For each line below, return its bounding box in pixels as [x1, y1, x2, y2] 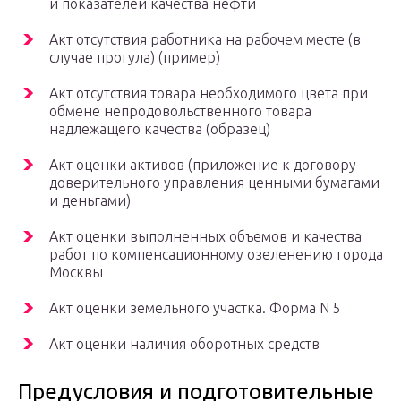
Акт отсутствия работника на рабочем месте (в [49, 31, 361, 48]
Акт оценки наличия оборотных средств [49, 336, 320, 353]
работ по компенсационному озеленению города [49, 246, 383, 263]
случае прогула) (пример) [49, 49, 220, 66]
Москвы [49, 264, 103, 281]
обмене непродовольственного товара [49, 103, 311, 120]
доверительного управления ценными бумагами [49, 175, 380, 192]
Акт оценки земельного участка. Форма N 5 [49, 300, 341, 317]
